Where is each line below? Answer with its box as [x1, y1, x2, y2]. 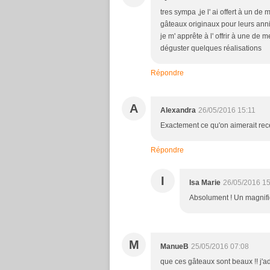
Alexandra [160, 106, 196, 115]
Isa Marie [189, 178, 221, 187]
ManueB [160, 242, 189, 251]
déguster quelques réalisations [160, 44, 262, 52]
